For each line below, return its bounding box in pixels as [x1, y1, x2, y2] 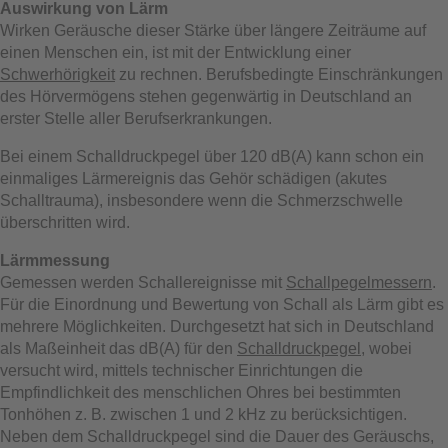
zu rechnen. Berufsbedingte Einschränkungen [115, 65, 443, 83]
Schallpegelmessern [286, 273, 432, 291]
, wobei [361, 339, 412, 357]
